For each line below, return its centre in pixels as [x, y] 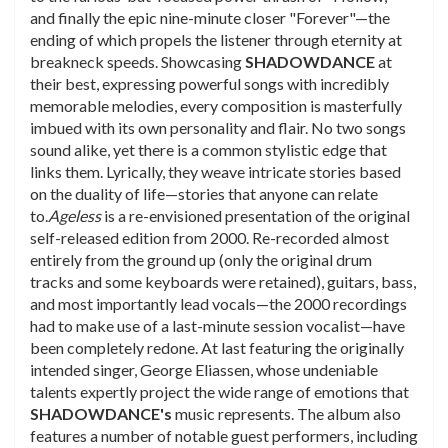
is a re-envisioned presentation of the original [255, 215]
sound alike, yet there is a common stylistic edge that [208, 149]
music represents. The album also [286, 413]
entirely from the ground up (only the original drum [201, 259]
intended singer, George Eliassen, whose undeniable [204, 369]
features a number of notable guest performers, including [224, 435]
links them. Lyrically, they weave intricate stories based [215, 171]
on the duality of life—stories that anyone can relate [204, 193]
